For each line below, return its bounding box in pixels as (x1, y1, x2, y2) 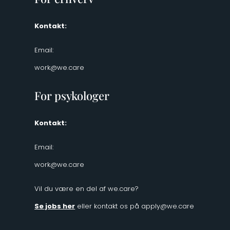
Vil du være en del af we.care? (34, 183, 139, 194)
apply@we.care (141, 201, 195, 211)
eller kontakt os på (75, 201, 142, 211)
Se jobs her (34, 201, 75, 211)
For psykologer (34, 87, 110, 103)
